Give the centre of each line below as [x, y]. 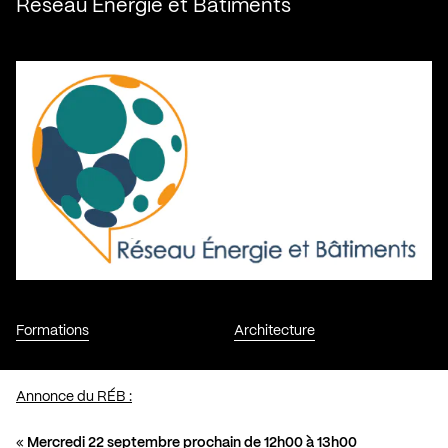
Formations [52, 330]
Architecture [274, 330]
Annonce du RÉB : [74, 396]
